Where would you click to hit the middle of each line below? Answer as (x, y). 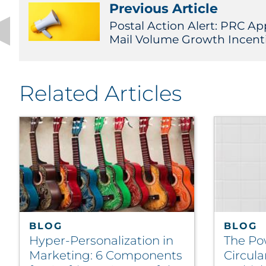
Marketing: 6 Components (106, 255)
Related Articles (100, 93)
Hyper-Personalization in (101, 240)
